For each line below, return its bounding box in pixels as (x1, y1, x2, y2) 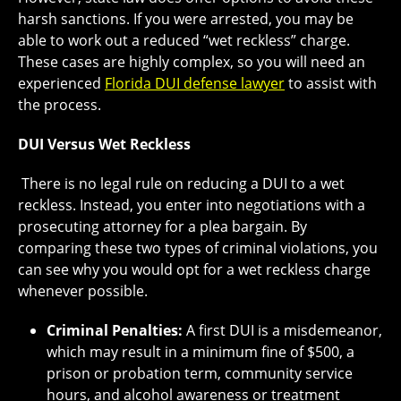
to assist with (285, 73, 377, 94)
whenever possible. (18, 281, 148, 302)
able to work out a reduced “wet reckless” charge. (18, 30, 350, 51)
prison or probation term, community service (47, 363, 353, 384)
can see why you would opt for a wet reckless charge (18, 260, 371, 280)
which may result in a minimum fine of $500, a (47, 342, 354, 363)
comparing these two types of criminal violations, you (18, 238, 378, 259)
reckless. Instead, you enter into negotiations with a (18, 195, 365, 216)
